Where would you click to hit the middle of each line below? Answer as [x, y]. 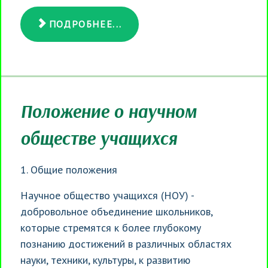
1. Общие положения [69, 169]
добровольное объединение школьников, [116, 211]
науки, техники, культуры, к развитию [105, 260]
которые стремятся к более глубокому [111, 227]
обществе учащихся [99, 138]
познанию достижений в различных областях [126, 243]
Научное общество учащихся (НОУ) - [107, 195]
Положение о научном [109, 111]
